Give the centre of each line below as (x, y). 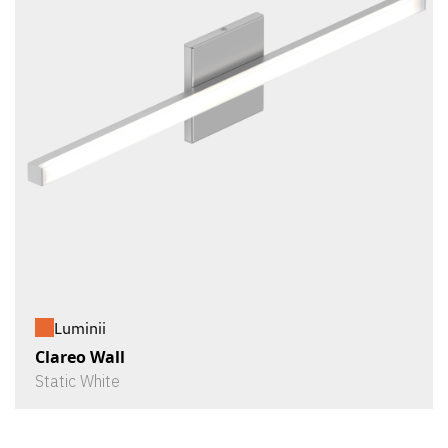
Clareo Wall (80, 356)
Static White (77, 380)
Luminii (80, 327)
